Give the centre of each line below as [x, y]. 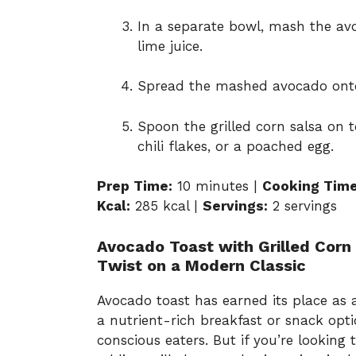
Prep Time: [135, 186]
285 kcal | [166, 206]
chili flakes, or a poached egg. [236, 146]
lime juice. [170, 46]
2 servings [302, 206]
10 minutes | [217, 186]
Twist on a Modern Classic [201, 265]
